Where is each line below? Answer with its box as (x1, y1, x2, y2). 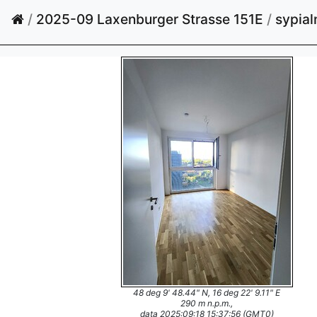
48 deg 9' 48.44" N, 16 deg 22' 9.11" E (133, 287, 280, 298)
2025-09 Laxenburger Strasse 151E (36, 11, 263, 28)
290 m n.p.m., (180, 298, 233, 309)
